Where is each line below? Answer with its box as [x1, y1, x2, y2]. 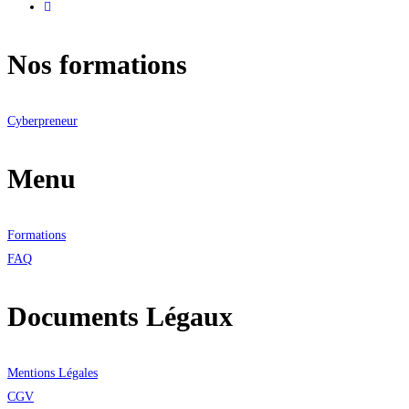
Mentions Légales [7, 366, 98, 381]
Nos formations [7, 49, 187, 80]
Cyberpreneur [7, 114, 78, 129]
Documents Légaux [7, 301, 233, 332]
